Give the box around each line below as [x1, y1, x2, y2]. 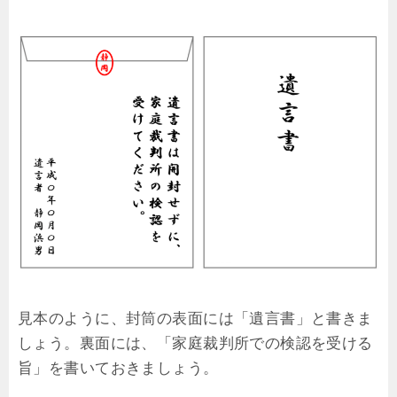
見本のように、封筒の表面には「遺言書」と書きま [18, 310, 373, 328]
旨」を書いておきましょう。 [18, 360, 219, 378]
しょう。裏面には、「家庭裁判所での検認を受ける [18, 335, 373, 353]
